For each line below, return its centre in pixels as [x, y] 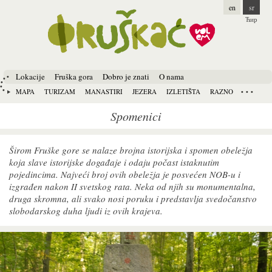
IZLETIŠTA [183, 91]
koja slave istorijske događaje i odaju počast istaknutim [114, 162]
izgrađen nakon [39, 186]
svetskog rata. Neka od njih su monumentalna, [168, 186]
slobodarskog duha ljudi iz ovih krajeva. [86, 211]
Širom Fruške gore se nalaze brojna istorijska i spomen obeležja [131, 150]
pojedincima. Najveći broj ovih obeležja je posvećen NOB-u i [125, 174]
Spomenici [136, 116]
